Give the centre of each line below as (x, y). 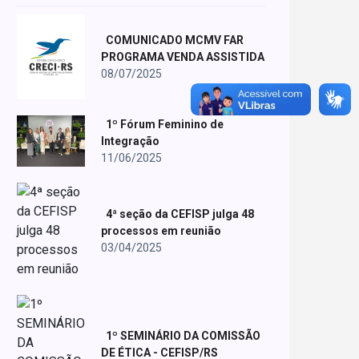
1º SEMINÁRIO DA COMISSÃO (183, 335)
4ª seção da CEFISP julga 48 (180, 214)
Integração (130, 141)
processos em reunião (161, 230)
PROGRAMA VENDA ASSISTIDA (183, 56)
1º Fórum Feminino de (165, 124)
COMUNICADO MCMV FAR (175, 40)
